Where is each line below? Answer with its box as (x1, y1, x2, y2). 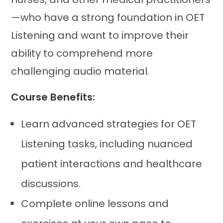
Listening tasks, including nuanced (21, 137, 193, 151)
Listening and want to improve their (11, 28, 189, 42)
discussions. (21, 177, 81, 191)
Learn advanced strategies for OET (21, 117, 197, 131)
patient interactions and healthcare (21, 157, 203, 171)
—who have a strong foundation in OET (11, 10, 205, 24)
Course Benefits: (11, 90, 96, 104)
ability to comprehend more (11, 46, 153, 60)
